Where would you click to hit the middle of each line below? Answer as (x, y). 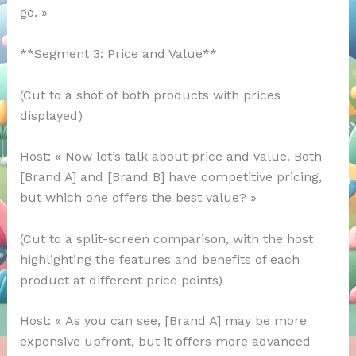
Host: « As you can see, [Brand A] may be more (163, 321)
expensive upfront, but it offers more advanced (165, 342)
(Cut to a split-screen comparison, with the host (166, 238)
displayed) (51, 115)
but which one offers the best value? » (138, 198)
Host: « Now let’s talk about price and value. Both (170, 157)
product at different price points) (121, 280)
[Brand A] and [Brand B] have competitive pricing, (170, 177)
